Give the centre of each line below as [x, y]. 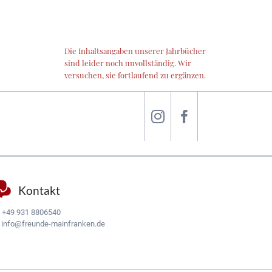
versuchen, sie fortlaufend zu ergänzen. [135, 75]
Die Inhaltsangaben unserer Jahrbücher [135, 51]
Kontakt [39, 190]
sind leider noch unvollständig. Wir [128, 63]
